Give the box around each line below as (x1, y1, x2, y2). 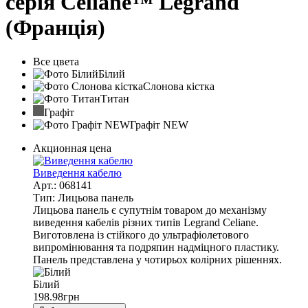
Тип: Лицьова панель (33, 191, 133, 203)
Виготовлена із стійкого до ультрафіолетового (33, 228, 249, 241)
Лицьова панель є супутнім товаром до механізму (33, 203, 267, 216)
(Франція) (5, 15, 105, 41)
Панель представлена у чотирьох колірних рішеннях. (33, 253, 282, 265)
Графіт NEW (130, 118, 188, 131)
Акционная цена (33, 142, 111, 154)
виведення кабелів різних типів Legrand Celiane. (33, 216, 258, 228)
